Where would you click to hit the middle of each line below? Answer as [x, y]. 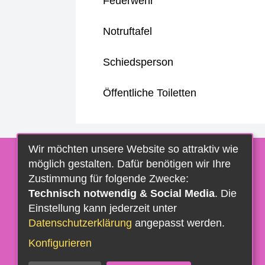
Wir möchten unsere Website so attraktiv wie [133, 149]
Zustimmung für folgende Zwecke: [109, 178]
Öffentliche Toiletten [150, 93]
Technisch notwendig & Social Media [122, 193]
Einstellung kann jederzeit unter [103, 208]
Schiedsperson [138, 62]
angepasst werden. [178, 223]
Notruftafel [127, 31]
